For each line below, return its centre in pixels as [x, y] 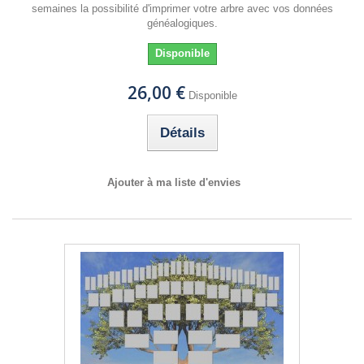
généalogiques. [182, 23]
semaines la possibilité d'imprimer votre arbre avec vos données [182, 9]
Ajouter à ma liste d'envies [174, 182]
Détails [182, 133]
